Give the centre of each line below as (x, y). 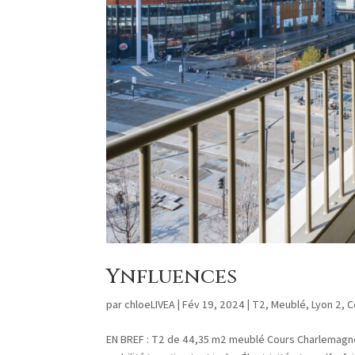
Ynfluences (172, 277)
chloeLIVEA (150, 304)
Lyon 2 (327, 304)
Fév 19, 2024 (214, 304)
